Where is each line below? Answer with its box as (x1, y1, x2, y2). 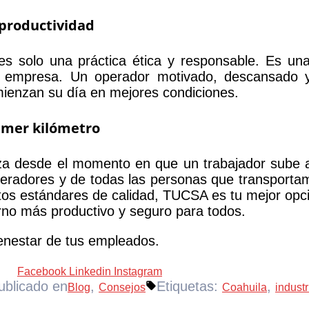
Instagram (114, 265, 162, 277)
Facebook (17, 265, 66, 277)
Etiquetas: (157, 278, 222, 294)
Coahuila (222, 281, 267, 293)
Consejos (99, 281, 146, 293)
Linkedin (69, 265, 111, 277)
